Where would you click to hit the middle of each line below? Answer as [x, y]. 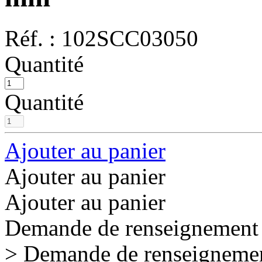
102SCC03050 [130, 38]
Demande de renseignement [132, 228]
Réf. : [33, 38]
